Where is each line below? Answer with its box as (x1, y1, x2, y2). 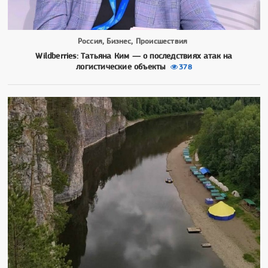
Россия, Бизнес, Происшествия (77, 36, 188, 45)
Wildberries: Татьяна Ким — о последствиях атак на (35, 50, 233, 60)
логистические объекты (76, 61, 166, 71)
